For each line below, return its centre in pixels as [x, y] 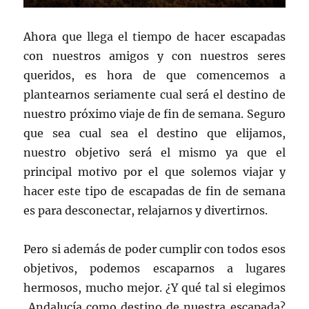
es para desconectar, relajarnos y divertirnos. [146, 211]
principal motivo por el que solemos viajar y [154, 172]
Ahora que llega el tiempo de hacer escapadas [154, 37]
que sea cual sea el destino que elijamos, [154, 133]
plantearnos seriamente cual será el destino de [154, 95]
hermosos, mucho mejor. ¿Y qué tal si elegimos [154, 288]
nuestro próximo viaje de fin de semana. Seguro [154, 114]
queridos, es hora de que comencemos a [154, 76]
